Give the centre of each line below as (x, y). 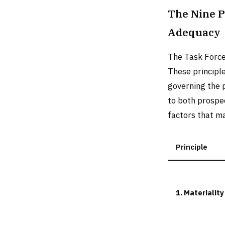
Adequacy (194, 33)
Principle (192, 147)
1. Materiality (200, 193)
